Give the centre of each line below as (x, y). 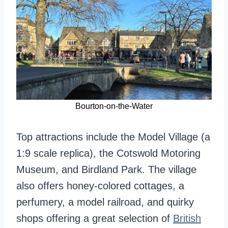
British (187, 218)
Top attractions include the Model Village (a (113, 137)
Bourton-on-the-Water (114, 106)
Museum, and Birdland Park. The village (106, 169)
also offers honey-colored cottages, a (100, 186)
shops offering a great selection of (95, 218)
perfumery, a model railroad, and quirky (105, 202)
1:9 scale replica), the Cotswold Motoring (108, 153)
